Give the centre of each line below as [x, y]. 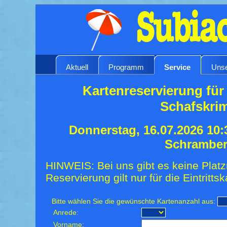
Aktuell [77, 67]
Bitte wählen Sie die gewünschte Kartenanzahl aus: [134, 201]
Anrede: [66, 212]
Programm [126, 67]
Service [177, 67]
